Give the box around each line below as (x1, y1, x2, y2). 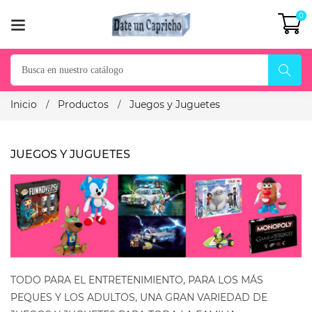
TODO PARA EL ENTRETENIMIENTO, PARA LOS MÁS (10, 274, 263, 287)
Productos (58, 98, 109, 111)
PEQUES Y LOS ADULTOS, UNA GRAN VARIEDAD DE (10, 291, 267, 304)
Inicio (10, 98, 37, 111)
